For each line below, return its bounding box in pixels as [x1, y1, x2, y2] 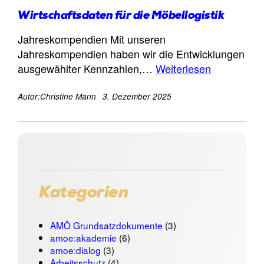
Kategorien [39, 185, 128, 202]
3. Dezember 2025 [103, 91, 172, 103]
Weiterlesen [156, 61, 212, 77]
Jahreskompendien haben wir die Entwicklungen [18, 46, 245, 62]
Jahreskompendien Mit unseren [18, 31, 166, 47]
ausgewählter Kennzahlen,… [18, 61, 156, 77]
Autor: [18, 91, 41, 103]
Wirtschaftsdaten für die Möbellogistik [18, 11, 225, 23]
